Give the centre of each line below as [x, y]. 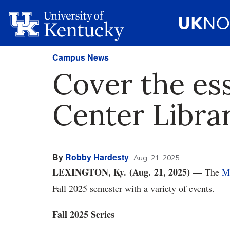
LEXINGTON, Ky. [89, 172]
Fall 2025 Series [83, 214]
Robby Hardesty [97, 157]
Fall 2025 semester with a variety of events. [135, 188]
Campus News [81, 57]
